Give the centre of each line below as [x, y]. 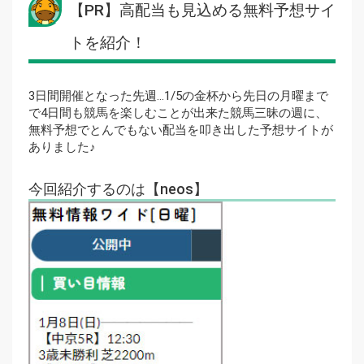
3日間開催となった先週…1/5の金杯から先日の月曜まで [178, 95]
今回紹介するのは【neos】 [118, 189]
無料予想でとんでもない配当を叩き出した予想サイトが [181, 130]
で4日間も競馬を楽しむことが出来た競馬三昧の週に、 [178, 113]
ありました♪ [62, 147]
